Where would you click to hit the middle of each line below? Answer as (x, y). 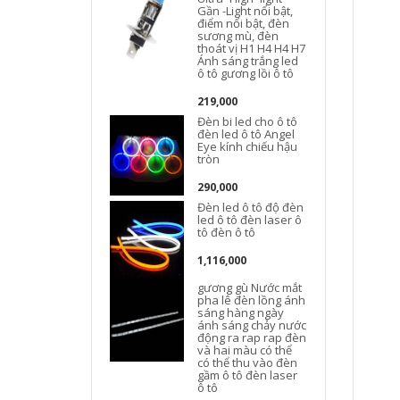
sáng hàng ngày (241, 312)
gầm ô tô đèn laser (248, 375)
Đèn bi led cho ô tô (248, 121)
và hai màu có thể (245, 350)
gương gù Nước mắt (250, 287)
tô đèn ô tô (227, 232)
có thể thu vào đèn (248, 362)
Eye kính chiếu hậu (248, 146)
